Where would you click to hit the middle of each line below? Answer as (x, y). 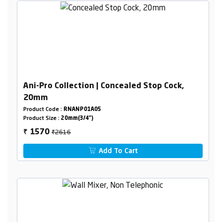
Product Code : (43, 110)
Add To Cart (117, 151)
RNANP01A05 (82, 110)
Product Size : (42, 118)
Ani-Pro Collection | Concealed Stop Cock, (103, 86)
